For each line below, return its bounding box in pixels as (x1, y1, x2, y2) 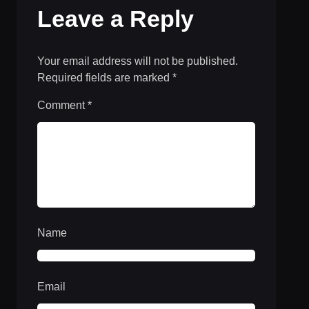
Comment (37, 99, 88, 112)
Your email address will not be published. (37, 55, 238, 68)
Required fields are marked (37, 72, 172, 84)
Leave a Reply (37, 6, 194, 32)
